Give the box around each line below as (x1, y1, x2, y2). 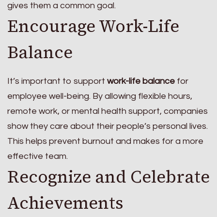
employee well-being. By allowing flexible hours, (7, 92, 192, 101)
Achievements (7, 191, 124, 215)
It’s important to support (7, 77, 107, 86)
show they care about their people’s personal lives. (7, 122, 208, 131)
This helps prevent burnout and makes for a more (7, 137, 203, 146)
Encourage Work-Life (7, 14, 179, 38)
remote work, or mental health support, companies (7, 107, 208, 116)
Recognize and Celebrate (7, 165, 210, 189)
